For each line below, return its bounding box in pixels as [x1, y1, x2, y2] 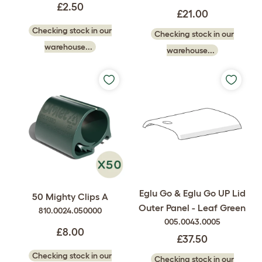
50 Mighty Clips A [32, 191, 108, 202]
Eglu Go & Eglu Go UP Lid [139, 188, 246, 198]
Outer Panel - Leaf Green [139, 202, 246, 213]
